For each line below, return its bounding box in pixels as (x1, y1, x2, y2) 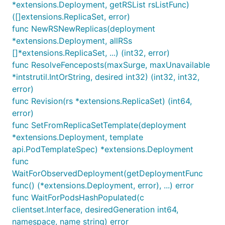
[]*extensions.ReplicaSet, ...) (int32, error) (12, 48, 170, 58)
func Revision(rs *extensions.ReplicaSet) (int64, (12, 96, 192, 106)
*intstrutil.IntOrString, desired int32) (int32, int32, (12, 72, 199, 82)
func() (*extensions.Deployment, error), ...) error (12, 180, 194, 190)
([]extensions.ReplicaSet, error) (12, 12, 130, 22)
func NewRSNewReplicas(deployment (12, 24, 155, 34)
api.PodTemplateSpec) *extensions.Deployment (12, 144, 193, 154)
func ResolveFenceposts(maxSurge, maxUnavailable (12, 60, 210, 70)
